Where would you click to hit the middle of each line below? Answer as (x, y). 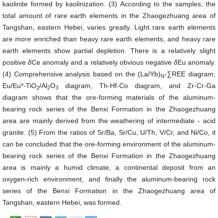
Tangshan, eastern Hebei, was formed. (62, 202)
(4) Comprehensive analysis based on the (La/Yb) (82, 74)
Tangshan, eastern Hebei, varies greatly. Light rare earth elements (109, 27)
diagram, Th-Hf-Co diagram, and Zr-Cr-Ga (137, 86)
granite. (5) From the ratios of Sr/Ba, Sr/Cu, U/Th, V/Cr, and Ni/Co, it (109, 132)
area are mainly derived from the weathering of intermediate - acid (109, 121)
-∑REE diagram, (190, 74)
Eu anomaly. (197, 62)
